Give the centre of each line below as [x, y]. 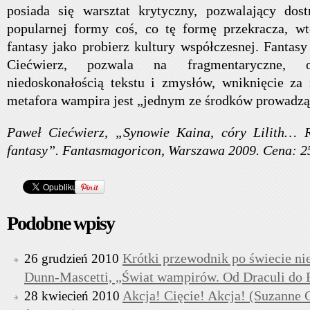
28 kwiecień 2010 [72, 296]
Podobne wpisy [61, 223]
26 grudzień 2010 [72, 258]
